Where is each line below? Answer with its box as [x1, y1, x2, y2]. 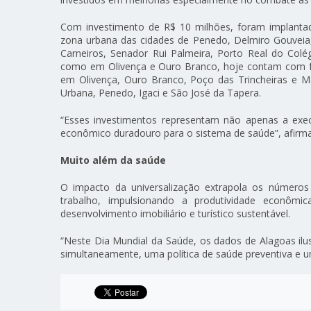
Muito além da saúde [60, 153, 167, 167]
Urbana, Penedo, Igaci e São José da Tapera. [60, 86, 262, 100]
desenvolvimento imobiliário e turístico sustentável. [60, 207, 291, 221]
